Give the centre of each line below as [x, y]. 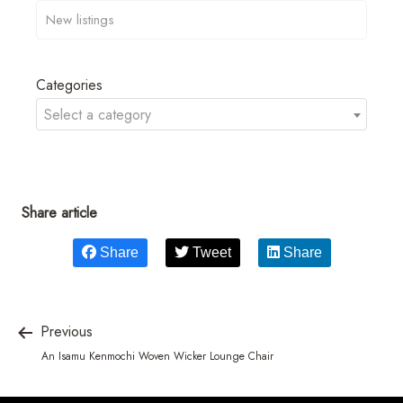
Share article [59, 212]
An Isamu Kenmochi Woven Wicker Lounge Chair [157, 356]
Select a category [98, 114]
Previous [64, 331]
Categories [69, 85]
